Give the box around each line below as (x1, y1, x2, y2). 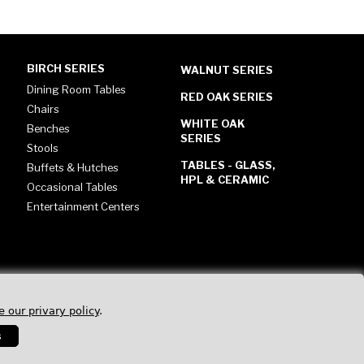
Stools (27, 141, 59, 154)
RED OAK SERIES (180, 89, 273, 103)
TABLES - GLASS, (180, 158, 275, 171)
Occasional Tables (27, 180, 119, 193)
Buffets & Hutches (27, 160, 119, 174)
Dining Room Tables (27, 82, 127, 96)
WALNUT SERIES (180, 63, 273, 76)
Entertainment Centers (27, 199, 141, 213)
